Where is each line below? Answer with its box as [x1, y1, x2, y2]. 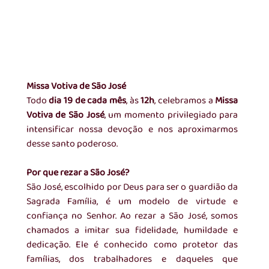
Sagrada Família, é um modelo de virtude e [26, 194, 238, 210]
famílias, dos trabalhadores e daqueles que [26, 252, 238, 267]
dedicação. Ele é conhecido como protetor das [26, 237, 238, 253]
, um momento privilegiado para [104, 107, 238, 123]
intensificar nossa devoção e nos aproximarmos [26, 122, 238, 138]
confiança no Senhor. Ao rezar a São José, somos [26, 208, 238, 224]
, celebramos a [154, 93, 216, 109]
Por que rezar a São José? [26, 165, 129, 181]
